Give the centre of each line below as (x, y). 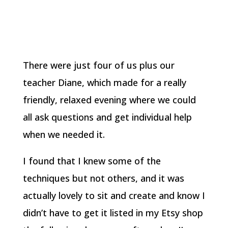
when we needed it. (64, 134)
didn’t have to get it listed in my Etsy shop (113, 213)
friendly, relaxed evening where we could (109, 100)
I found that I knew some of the (92, 161)
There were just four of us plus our (98, 65)
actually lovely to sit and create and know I (114, 195)
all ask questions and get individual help (107, 117)
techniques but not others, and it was (103, 178)
